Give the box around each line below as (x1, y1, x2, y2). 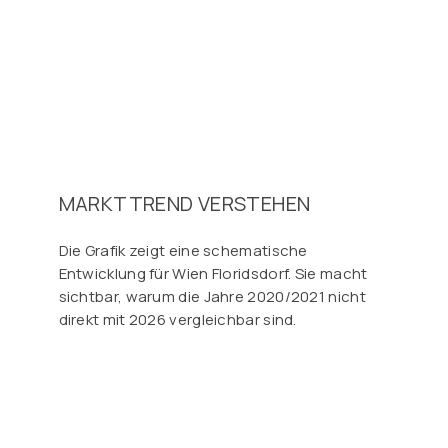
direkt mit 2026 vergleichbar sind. (58, 308, 297, 330)
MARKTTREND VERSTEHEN (58, 189, 311, 217)
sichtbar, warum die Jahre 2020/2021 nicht (58, 285, 366, 307)
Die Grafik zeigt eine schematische (58, 239, 308, 261)
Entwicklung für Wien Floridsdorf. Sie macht (58, 262, 368, 284)
